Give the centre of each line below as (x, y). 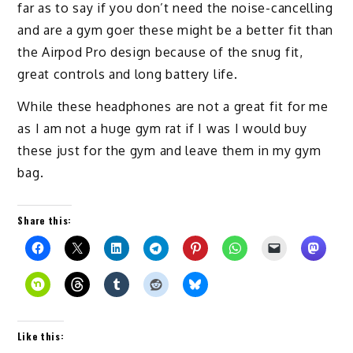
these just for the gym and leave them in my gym (169, 150)
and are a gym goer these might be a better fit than (176, 30)
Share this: (45, 221)
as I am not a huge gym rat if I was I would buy (162, 128)
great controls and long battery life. (128, 74)
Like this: (41, 336)
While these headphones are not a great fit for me (173, 106)
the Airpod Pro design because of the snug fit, (160, 52)
